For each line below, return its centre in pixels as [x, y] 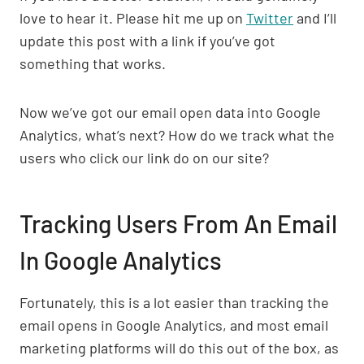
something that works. [93, 64]
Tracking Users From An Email [178, 224]
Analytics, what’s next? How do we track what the [177, 135]
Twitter [270, 18]
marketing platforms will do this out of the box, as [179, 348]
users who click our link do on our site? [144, 158]
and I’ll [315, 18]
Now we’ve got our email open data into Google [170, 113]
